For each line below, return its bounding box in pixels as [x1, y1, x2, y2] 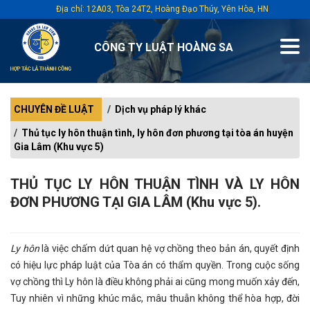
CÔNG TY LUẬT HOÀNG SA [93, 41, 233, 54]
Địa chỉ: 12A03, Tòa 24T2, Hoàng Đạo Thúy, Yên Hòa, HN [55, 4, 268, 14]
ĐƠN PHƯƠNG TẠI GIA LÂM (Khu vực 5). [10, 194, 261, 210]
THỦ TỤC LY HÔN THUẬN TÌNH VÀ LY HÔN [10, 176, 300, 192]
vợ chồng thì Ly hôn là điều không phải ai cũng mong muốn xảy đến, [10, 275, 300, 287]
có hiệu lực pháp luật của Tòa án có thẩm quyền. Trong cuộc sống [10, 259, 300, 271]
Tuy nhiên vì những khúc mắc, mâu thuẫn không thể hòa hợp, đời [10, 292, 300, 304]
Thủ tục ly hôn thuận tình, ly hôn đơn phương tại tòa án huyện [21, 127, 293, 138]
